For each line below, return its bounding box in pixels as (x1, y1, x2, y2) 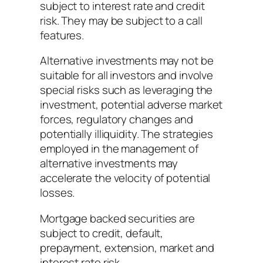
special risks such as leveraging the (40, 82, 213, 98)
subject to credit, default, (40, 225, 164, 241)
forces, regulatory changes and (40, 112, 193, 127)
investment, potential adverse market (40, 97, 223, 113)
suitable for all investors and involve (40, 68, 214, 83)
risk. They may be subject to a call (40, 12, 203, 28)
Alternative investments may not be (40, 53, 214, 69)
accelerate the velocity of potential (40, 170, 211, 186)
